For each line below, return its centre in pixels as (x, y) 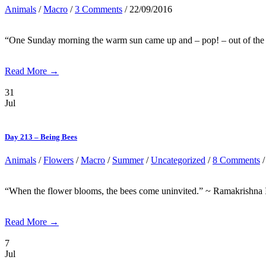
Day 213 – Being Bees (41, 137)
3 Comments (99, 9)
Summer (128, 160)
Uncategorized (178, 160)
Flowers (58, 160)
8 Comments (236, 160)
